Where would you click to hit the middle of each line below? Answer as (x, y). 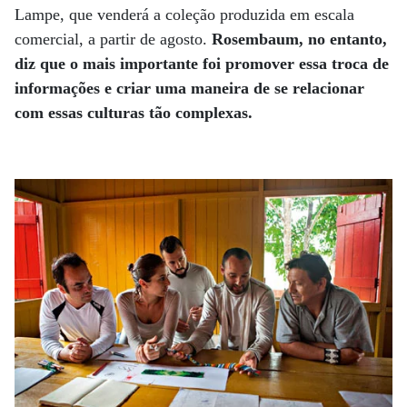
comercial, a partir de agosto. (113, 39)
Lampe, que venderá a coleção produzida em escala (184, 14)
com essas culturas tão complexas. (136, 112)
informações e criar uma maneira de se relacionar (189, 88)
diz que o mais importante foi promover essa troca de (202, 63)
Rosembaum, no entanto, (299, 39)
